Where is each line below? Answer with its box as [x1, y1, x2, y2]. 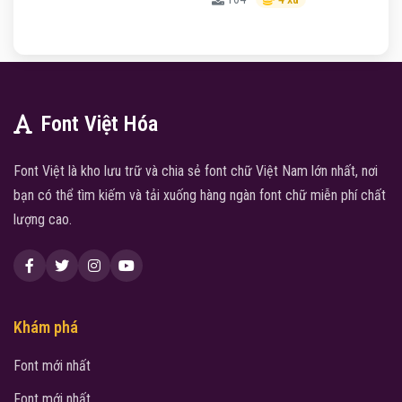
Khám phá [13, 318, 78, 337]
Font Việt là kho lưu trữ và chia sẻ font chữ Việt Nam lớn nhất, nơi [13, 162, 378, 180]
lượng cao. [13, 211, 72, 229]
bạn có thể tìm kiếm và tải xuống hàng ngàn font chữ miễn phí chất [13, 187, 386, 205]
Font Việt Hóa [41, 111, 158, 137]
